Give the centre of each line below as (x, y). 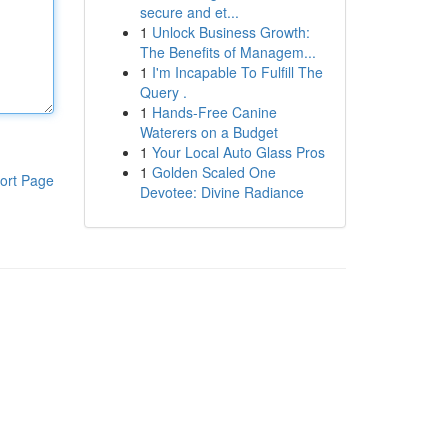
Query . (163, 92)
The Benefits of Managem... (227, 52)
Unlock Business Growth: (230, 32)
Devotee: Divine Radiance (221, 192)
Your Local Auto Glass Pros (238, 152)
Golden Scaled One (213, 172)
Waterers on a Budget (208, 132)
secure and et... (189, 12)
